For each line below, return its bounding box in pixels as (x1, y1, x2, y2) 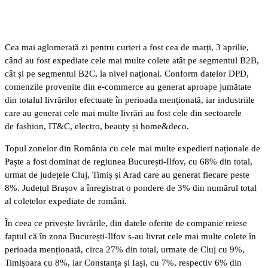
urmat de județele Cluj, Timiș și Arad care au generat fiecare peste (5, 169, 249, 179)
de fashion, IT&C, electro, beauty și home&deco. (5, 121, 189, 131)
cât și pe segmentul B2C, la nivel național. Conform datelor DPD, (5, 68, 249, 78)
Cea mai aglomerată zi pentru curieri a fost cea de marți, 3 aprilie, (5, 42, 249, 52)
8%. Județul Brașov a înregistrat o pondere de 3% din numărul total (5, 182, 257, 193)
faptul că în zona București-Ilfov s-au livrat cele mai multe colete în (5, 231, 256, 241)
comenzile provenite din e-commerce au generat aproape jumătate (5, 81, 251, 92)
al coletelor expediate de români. (5, 196, 127, 206)
